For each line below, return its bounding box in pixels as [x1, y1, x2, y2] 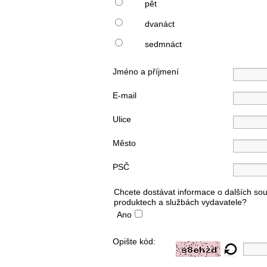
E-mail [113, 90, 136, 100]
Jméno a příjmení [113, 66, 179, 76]
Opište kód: [113, 236, 156, 246]
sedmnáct [145, 39, 182, 49]
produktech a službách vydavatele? [114, 197, 247, 207]
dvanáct [145, 18, 175, 29]
